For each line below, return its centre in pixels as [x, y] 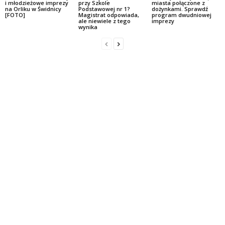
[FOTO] [15, 15]
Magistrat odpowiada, [108, 15]
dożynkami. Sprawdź [180, 9]
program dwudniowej [181, 15]
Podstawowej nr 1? [104, 9]
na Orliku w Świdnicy [33, 9]
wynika [88, 27]
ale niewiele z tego [104, 21]
